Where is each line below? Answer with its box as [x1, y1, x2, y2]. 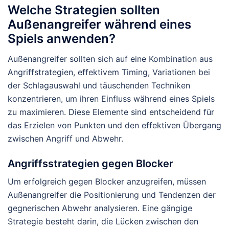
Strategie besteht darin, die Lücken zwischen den [8, 216, 198, 226]
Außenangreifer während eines [8, 16, 191, 32]
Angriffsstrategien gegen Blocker [8, 157, 173, 170]
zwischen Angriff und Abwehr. [8, 133, 123, 144]
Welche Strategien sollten [8, 2, 160, 17]
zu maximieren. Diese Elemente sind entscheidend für [8, 106, 214, 117]
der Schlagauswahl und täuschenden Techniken [8, 80, 190, 90]
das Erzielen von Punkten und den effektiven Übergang [8, 120, 221, 130]
